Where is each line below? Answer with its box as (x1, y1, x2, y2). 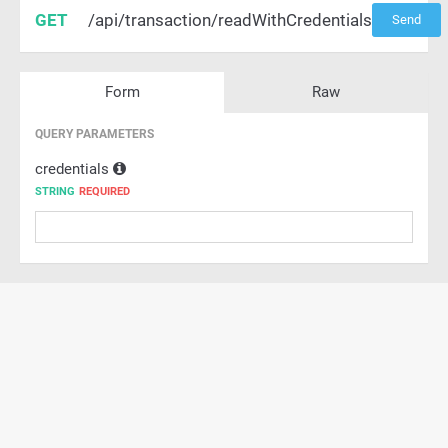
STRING (35, 185, 75, 198)
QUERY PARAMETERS (35, 127, 154, 141)
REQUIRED (79, 185, 130, 198)
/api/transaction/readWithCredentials (88, 10, 372, 30)
